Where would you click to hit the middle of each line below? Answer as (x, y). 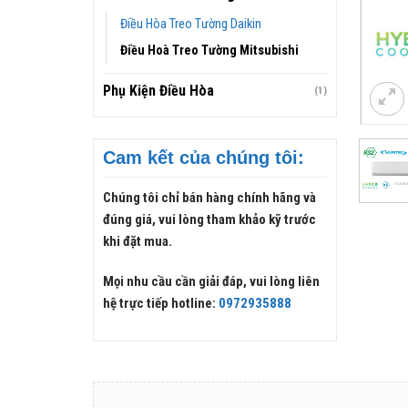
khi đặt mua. (138, 242)
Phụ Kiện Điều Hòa (158, 91)
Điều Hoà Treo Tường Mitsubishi (209, 51)
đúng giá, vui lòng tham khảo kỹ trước (209, 220)
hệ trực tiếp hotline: (161, 303)
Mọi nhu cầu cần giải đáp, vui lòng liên (211, 281)
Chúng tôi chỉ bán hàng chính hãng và (209, 198)
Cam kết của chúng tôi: (204, 158)
